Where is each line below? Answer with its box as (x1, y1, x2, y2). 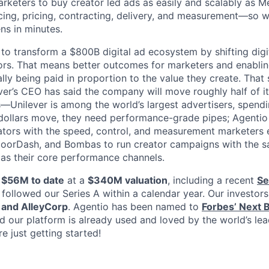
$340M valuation (88, 174, 168, 186)
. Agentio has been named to (68, 201, 202, 213)
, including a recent (168, 174, 257, 186)
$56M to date (1, 174, 64, 186)
